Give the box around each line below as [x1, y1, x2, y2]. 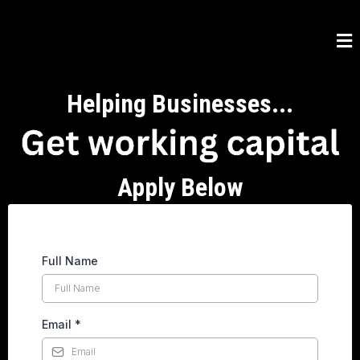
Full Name [42, 253, 98, 268]
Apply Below [117, 171, 243, 202]
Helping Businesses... [67, 88, 293, 119]
